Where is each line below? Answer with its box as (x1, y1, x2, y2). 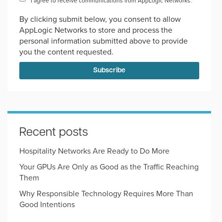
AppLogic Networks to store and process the (19, 24, 172, 35)
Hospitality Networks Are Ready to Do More (19, 145, 169, 156)
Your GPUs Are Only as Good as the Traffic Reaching (19, 161, 199, 172)
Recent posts (19, 127, 88, 139)
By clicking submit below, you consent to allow (19, 13, 181, 24)
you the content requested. (19, 46, 113, 57)
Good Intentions (19, 199, 75, 210)
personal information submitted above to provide (19, 35, 188, 46)
